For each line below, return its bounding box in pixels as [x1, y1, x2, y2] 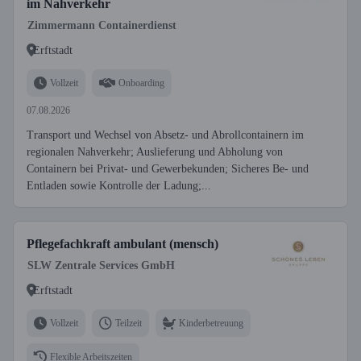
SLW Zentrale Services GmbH [27, 259, 175, 272]
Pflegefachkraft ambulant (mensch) [27, 237, 218, 251]
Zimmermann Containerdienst [27, 19, 176, 31]
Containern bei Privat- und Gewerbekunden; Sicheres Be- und [27, 163, 309, 175]
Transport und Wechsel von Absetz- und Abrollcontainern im [27, 129, 304, 141]
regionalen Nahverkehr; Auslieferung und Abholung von [27, 146, 283, 158]
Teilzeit [115, 317, 142, 329]
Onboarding [118, 77, 164, 89]
